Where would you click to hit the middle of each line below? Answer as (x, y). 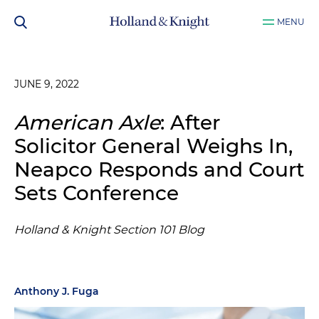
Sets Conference (96, 193)
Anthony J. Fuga (57, 291)
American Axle (87, 122)
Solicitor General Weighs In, (153, 146)
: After (190, 122)
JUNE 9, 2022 (47, 84)
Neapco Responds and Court (159, 169)
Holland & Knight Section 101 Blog (109, 230)
